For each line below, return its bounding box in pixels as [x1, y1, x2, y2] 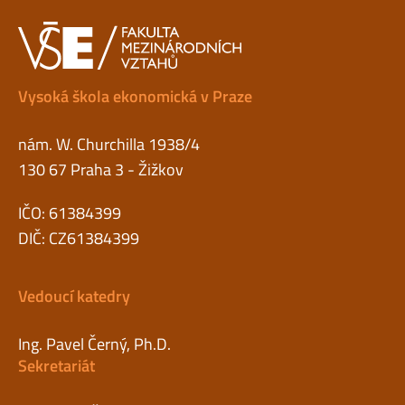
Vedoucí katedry [18, 284, 130, 308]
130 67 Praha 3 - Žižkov [18, 157, 184, 182]
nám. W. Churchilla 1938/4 [18, 132, 200, 156]
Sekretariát [18, 353, 95, 378]
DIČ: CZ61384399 [18, 226, 139, 250]
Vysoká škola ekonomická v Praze [18, 84, 252, 108]
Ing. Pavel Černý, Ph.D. [18, 332, 171, 356]
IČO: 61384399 [18, 201, 121, 225]
